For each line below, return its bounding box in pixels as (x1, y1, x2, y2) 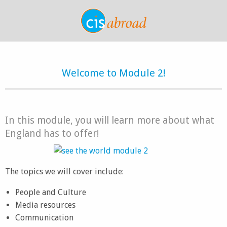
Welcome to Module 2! (61, 67, 166, 79)
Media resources (15, 200, 75, 210)
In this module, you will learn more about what (5, 115, 214, 126)
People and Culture (15, 187, 86, 197)
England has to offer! (5, 128, 99, 139)
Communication (15, 213, 73, 222)
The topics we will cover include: (5, 167, 124, 176)
